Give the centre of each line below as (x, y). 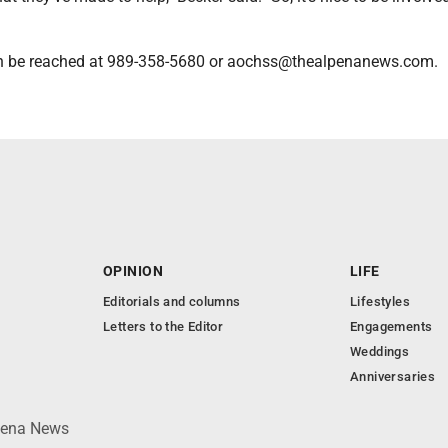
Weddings (380, 352)
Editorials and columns (172, 302)
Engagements (391, 327)
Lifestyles (380, 302)
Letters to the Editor (163, 327)
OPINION (133, 271)
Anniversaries (393, 377)
